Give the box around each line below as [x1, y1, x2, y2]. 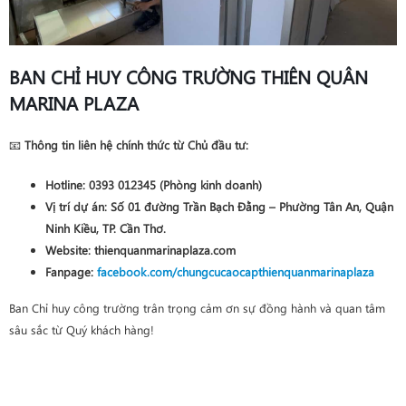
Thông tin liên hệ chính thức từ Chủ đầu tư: [24, 136, 248, 152]
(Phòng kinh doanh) [156, 176, 262, 192]
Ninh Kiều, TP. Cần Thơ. [45, 219, 166, 236]
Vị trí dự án [45, 198, 104, 214]
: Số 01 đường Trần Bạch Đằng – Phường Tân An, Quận [104, 198, 393, 214]
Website [45, 241, 88, 257]
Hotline [45, 176, 82, 192]
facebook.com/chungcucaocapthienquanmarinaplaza [97, 263, 374, 279]
